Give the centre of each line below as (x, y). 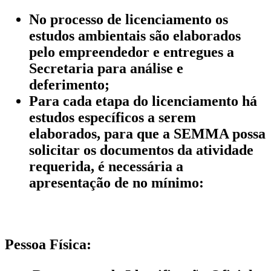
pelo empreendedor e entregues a (132, 52)
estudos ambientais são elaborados (135, 35)
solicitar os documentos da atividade (141, 150)
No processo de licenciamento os (129, 19)
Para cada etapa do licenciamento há (143, 101)
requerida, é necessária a (106, 166)
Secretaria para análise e (106, 68)
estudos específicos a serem (113, 117)
